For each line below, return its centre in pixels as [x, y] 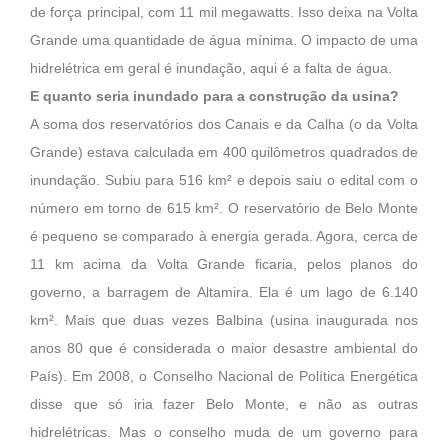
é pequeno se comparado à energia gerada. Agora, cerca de [224, 237]
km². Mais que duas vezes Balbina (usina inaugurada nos [224, 321]
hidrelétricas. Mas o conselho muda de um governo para [224, 433]
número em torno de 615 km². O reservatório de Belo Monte [224, 209]
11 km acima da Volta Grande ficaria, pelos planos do [224, 265]
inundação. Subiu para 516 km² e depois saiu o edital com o [224, 181]
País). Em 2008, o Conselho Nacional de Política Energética [224, 377]
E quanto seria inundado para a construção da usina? [214, 97]
